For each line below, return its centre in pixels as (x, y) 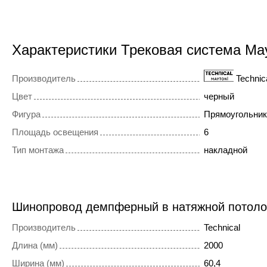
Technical (222, 228)
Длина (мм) (35, 246)
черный (219, 97)
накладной (225, 150)
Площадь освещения (55, 132)
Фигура (26, 114)
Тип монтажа (38, 150)
